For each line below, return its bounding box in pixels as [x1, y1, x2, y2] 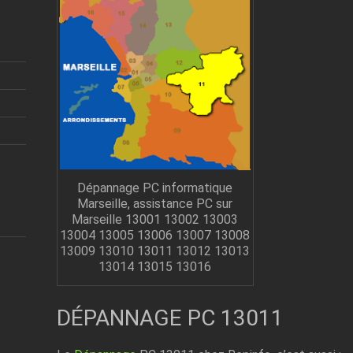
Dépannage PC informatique [77, 180, 233, 195]
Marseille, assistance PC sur [77, 195, 233, 211]
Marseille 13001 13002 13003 [72, 211, 239, 227]
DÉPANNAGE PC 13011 [56, 304, 284, 331]
